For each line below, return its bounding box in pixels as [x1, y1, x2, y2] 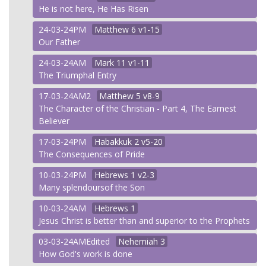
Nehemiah [118, 236, 158, 247]
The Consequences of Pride [39, 148, 145, 160]
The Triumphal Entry [39, 69, 116, 81]
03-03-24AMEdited [39, 236, 110, 247]
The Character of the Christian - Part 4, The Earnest [39, 103, 236, 114]
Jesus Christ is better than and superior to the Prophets [39, 215, 250, 226]
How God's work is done [39, 248, 132, 259]
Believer [39, 115, 69, 126]
